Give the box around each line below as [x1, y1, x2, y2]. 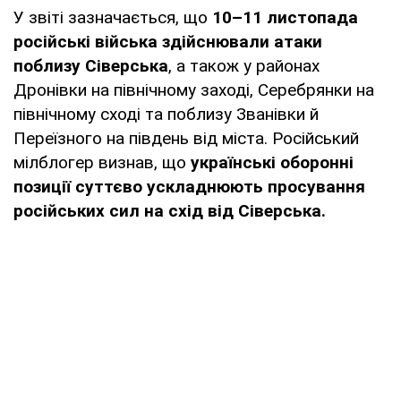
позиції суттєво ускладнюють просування [13, 175, 365, 197]
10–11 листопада [212, 6, 358, 28]
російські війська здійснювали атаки [13, 30, 322, 52]
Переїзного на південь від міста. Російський [13, 127, 359, 149]
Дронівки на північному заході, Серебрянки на [13, 79, 374, 100]
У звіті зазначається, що [13, 6, 212, 28]
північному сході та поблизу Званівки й [13, 103, 319, 124]
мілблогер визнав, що [13, 151, 191, 173]
